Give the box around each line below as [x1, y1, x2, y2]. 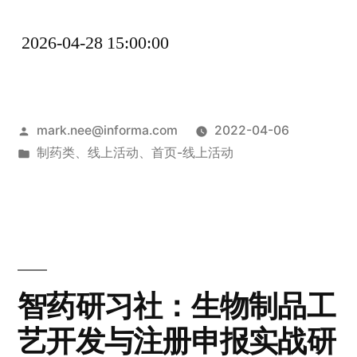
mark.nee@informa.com [36, 123, 178, 139]
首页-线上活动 [151, 145, 233, 161]
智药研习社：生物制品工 [18, 288, 335, 324]
